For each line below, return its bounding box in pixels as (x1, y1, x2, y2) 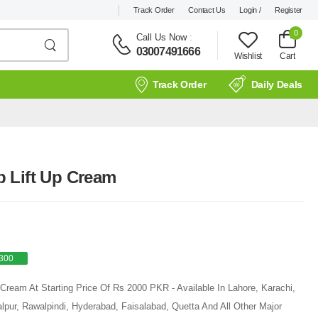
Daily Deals (251, 79, 302, 90)
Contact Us (188, 5, 226, 14)
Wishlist (234, 50, 262, 61)
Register (275, 5, 302, 14)
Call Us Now (136, 31, 187, 43)
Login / (239, 5, 261, 14)
